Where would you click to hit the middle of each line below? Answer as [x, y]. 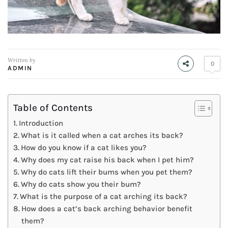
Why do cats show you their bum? [81, 184]
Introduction [41, 123]
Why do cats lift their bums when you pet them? [107, 172]
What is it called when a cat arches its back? [102, 135]
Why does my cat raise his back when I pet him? [108, 160]
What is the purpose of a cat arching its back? [104, 196]
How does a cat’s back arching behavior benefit [107, 208]
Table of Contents [53, 107]
